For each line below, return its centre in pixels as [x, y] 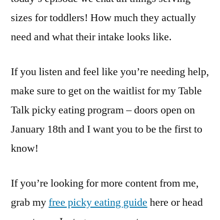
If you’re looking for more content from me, [105, 183]
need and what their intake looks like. [91, 37]
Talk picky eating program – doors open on [103, 110]
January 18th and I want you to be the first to [107, 129]
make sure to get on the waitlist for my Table [106, 91]
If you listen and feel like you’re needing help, [110, 72]
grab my [30, 202]
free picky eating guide [98, 202]
